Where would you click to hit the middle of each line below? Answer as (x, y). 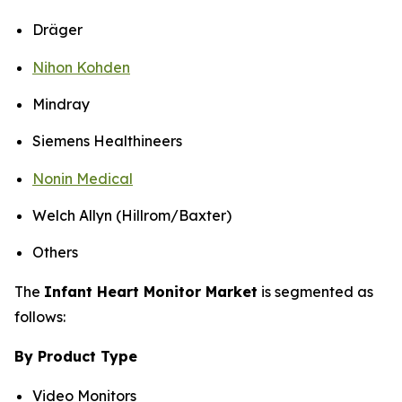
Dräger (57, 30)
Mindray (61, 104)
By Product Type (76, 357)
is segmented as (315, 292)
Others (55, 253)
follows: (40, 317)
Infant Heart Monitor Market (151, 292)
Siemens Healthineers (107, 141)
